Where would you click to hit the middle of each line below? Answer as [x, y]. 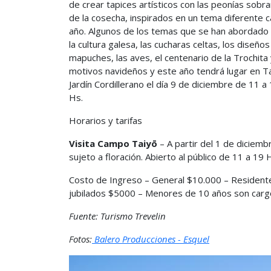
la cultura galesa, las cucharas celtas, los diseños [169, 44]
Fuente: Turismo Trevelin [117, 216]
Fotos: [80, 239]
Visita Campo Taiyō [114, 143]
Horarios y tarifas [106, 120]
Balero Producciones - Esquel [151, 239]
